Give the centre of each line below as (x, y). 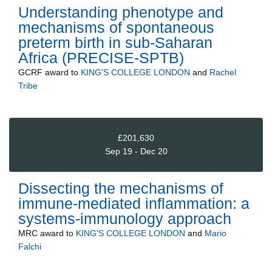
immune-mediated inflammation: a (134, 203)
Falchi (30, 246)
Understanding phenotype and (121, 12)
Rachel (223, 72)
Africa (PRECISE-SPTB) (101, 57)
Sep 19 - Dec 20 (136, 151)
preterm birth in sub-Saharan (115, 42)
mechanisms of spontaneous (116, 27)
